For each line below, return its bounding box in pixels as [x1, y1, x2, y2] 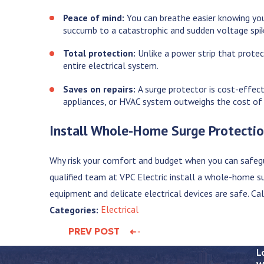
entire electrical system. [63, 60, 161, 72]
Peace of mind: [63, 11, 125, 24]
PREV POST [68, 226, 120, 237]
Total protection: [63, 47, 136, 60]
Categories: [49, 203, 101, 216]
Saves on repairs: [63, 83, 136, 95]
